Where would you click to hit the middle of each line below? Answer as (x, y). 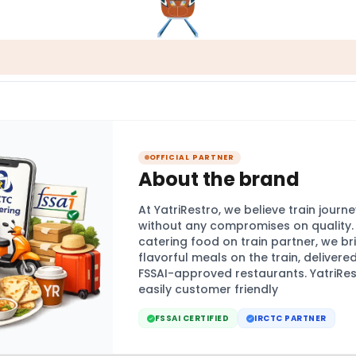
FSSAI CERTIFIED (192, 318)
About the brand (219, 179)
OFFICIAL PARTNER (192, 157)
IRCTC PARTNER (290, 318)
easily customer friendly (208, 289)
